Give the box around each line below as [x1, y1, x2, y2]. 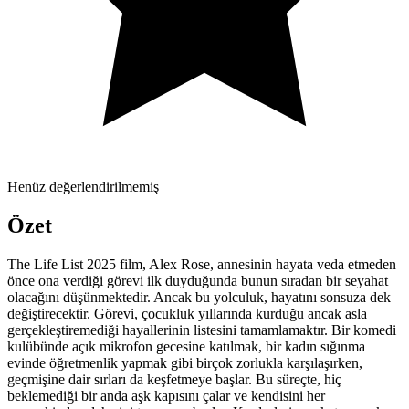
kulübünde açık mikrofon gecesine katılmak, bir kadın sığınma [7, 338, 365, 354]
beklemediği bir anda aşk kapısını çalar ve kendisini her [7, 387, 325, 404]
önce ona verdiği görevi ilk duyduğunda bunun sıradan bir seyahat [7, 272, 388, 288]
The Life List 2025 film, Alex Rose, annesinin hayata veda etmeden [7, 256, 396, 272]
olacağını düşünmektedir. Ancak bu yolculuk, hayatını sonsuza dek [7, 288, 391, 305]
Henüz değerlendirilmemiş [7, 178, 159, 194]
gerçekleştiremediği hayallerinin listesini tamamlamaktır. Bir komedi [7, 321, 396, 338]
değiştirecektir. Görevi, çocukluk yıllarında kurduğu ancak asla [7, 305, 367, 321]
